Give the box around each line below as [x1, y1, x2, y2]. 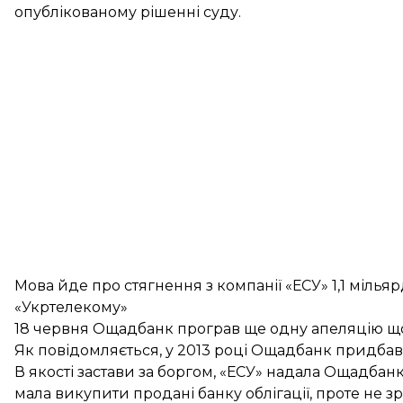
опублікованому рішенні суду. [14, 4, 241, 21]
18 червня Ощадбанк [14, 320, 177, 337]
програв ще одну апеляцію [177, 320, 383, 337]
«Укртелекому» [14, 299, 128, 316]
